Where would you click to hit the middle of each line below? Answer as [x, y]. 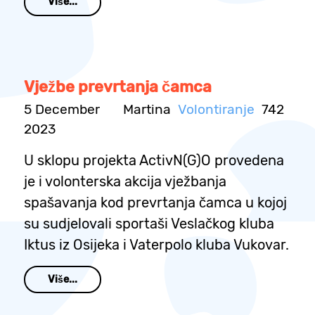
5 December [62, 110]
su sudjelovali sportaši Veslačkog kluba [149, 224]
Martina [147, 110]
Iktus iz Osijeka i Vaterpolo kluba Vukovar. [156, 245]
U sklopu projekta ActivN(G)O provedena [154, 161]
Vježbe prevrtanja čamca [118, 87]
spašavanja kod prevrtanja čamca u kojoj [155, 203]
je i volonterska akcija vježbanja [125, 182]
